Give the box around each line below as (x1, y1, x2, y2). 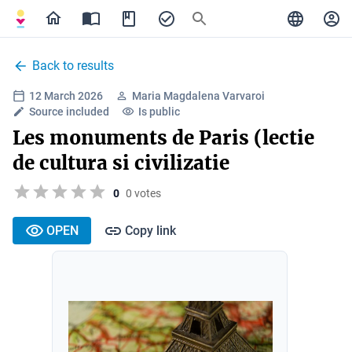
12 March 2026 (29, 90, 103, 102)
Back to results (32, 58, 114, 73)
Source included (29, 105, 109, 118)
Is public (138, 105, 180, 118)
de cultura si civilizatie (13, 151, 229, 175)
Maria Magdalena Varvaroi (132, 90, 265, 102)
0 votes (126, 186, 161, 200)
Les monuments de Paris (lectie (13, 126, 314, 150)
